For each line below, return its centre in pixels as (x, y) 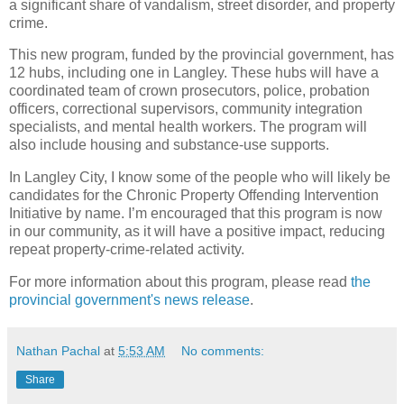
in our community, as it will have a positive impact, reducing (197, 232)
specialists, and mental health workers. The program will (188, 127)
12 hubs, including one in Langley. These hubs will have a (194, 73)
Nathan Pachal (58, 351)
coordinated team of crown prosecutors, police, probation (189, 91)
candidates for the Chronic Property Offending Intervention (194, 196)
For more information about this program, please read (180, 282)
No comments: (223, 351)
